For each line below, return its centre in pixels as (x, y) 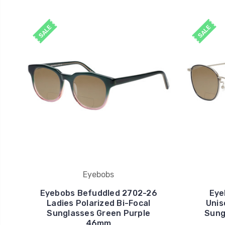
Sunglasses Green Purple (98, 213)
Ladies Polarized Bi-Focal (99, 203)
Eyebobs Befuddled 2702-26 (98, 193)
